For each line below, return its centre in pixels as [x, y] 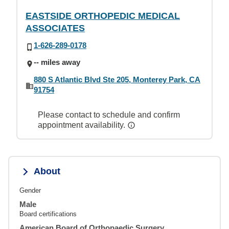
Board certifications [48, 214]
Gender [30, 190]
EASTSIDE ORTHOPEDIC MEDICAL [103, 16]
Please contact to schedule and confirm [109, 114]
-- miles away [57, 62]
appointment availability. [83, 125]
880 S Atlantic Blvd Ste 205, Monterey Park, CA [117, 79]
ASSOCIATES [55, 28]
